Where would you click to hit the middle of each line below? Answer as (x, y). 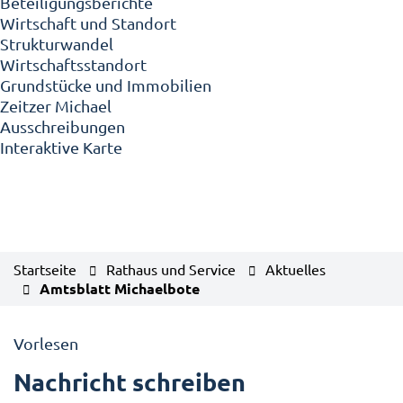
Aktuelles (296, 269)
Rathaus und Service (171, 269)
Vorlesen (46, 343)
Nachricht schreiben (130, 381)
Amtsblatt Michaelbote (120, 288)
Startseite (45, 269)
